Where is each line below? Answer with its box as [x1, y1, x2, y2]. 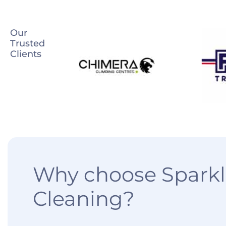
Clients [10, 48, 41, 60]
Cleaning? [33, 186, 135, 211]
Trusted [10, 38, 45, 49]
